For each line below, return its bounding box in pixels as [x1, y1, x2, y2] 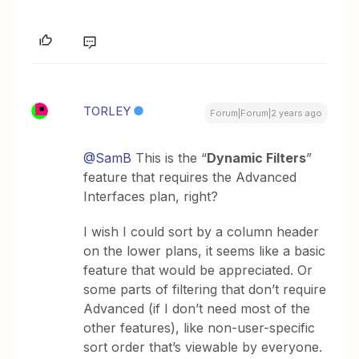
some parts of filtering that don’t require [83, 281, 327, 298]
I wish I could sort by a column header [83, 224, 320, 240]
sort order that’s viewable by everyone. [83, 339, 323, 356]
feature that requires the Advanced [83, 169, 297, 186]
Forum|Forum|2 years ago [209, 107, 322, 119]
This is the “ [131, 150, 208, 167]
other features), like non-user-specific [83, 320, 316, 337]
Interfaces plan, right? [83, 188, 219, 205]
